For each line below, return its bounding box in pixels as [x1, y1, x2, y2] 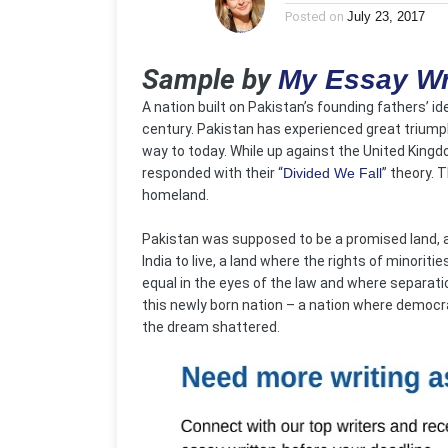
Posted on [285, 9, 344, 24]
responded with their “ [142, 165, 283, 181]
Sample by [142, 63, 278, 96]
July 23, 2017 [347, 9, 425, 24]
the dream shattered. [142, 319, 280, 335]
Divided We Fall [283, 165, 382, 181]
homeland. [142, 187, 209, 203]
